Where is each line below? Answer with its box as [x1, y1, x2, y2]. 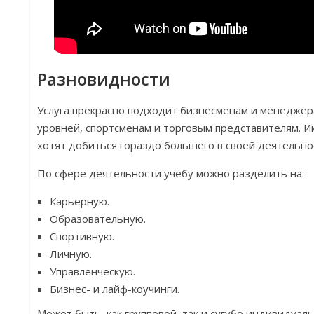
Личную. [50, 246, 93, 261]
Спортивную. [50, 228, 115, 243]
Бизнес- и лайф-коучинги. [50, 281, 180, 296]
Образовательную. [50, 211, 146, 226]
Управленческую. [50, 264, 136, 278]
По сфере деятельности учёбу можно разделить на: [37, 165, 305, 180]
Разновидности [37, 67, 175, 90]
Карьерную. [50, 193, 110, 208]
